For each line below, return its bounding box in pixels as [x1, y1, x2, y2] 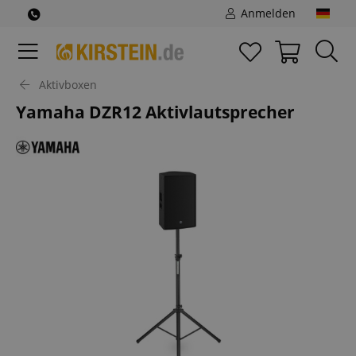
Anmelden [238, 6, 296, 21]
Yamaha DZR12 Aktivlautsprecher [16, 101, 295, 123]
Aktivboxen [39, 77, 97, 92]
